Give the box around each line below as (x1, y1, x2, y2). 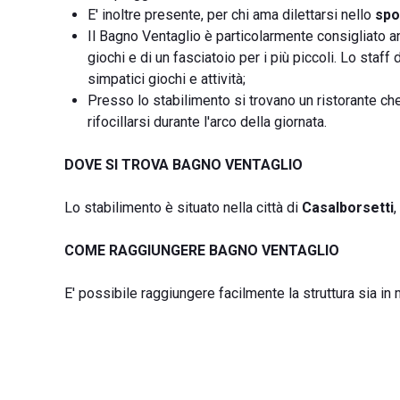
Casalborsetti (302, 199, 394, 216)
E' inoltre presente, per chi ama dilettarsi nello (87, 6, 375, 23)
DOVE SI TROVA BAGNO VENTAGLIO (64, 156, 303, 173)
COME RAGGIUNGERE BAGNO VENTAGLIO (64, 242, 339, 259)
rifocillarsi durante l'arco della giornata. (87, 113, 327, 130)
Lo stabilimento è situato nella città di (64, 199, 302, 216)
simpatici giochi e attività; (87, 71, 246, 87)
